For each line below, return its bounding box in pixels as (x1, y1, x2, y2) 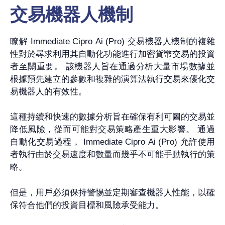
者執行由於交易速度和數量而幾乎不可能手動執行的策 (10, 150, 215, 160)
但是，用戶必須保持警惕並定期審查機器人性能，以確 (10, 187, 215, 197)
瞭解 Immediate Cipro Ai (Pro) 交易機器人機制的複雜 (10, 36, 215, 46)
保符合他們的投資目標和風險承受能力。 (10, 200, 164, 210)
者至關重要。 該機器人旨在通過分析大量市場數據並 (10, 61, 215, 71)
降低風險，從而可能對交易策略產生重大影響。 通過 (10, 125, 215, 135)
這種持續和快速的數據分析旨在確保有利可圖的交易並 (10, 112, 215, 122)
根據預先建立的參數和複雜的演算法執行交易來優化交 (10, 74, 215, 84)
